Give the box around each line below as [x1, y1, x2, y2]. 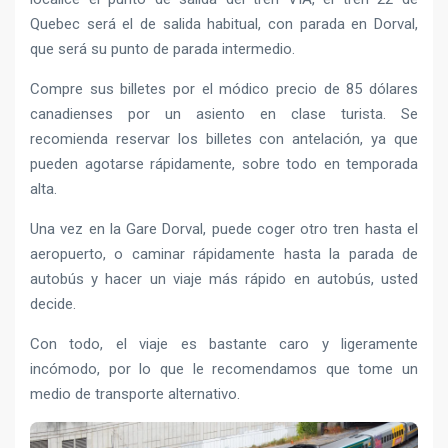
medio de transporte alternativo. [30, 385, 240, 404]
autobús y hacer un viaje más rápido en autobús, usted [30, 270, 418, 289]
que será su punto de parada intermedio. [30, 40, 295, 59]
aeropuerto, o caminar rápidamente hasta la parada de [30, 245, 418, 264]
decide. [30, 295, 76, 314]
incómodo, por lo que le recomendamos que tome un [30, 360, 418, 379]
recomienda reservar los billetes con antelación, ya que [30, 130, 418, 149]
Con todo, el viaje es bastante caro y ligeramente [30, 335, 418, 354]
